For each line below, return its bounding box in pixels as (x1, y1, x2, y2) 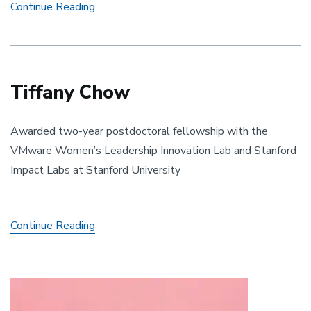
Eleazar (94, 14, 131, 30)
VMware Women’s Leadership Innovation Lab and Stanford (10, 142, 296, 158)
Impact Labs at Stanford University (10, 162, 180, 178)
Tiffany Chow (10, 79, 130, 106)
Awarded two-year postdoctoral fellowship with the (10, 123, 268, 139)
